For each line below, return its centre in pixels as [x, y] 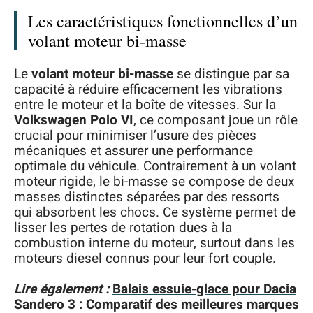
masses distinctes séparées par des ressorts [147, 197]
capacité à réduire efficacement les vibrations [148, 89]
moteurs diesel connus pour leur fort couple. [145, 258]
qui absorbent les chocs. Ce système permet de [155, 212]
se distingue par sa [231, 74]
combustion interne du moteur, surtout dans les [154, 243]
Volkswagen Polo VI [74, 120]
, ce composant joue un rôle [216, 120]
